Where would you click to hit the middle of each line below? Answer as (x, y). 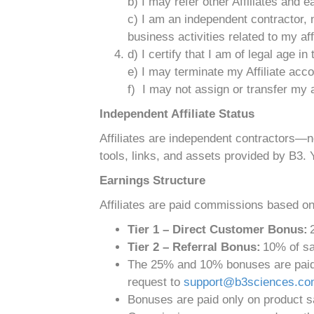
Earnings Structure (152, 180)
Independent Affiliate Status (177, 114)
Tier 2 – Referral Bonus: (194, 247)
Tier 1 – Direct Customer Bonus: (218, 230)
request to (156, 282)
